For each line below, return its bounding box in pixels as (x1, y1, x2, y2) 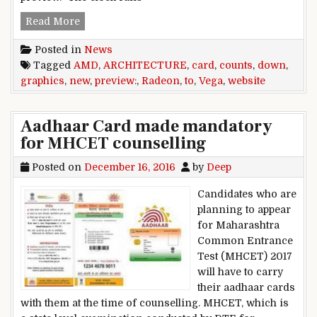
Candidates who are (197, 188, 296, 200)
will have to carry (197, 266, 283, 278)
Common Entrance (197, 235, 293, 247)
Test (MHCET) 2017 (197, 250, 292, 263)
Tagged (30, 59, 74, 71)
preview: (95, 75, 137, 87)
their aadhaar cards (197, 282, 295, 294)
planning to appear (197, 204, 291, 216)
